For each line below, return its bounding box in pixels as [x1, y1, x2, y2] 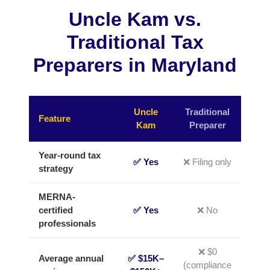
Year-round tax [39, 150, 101, 160]
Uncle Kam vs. [69, 8, 201, 30]
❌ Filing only [183, 157, 231, 167]
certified [39, 205, 73, 215]
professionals [39, 218, 96, 228]
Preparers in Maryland [33, 54, 237, 76]
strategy [39, 163, 73, 174]
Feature [39, 113, 71, 124]
